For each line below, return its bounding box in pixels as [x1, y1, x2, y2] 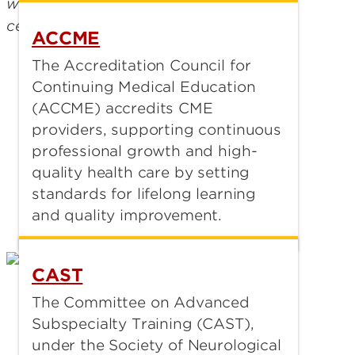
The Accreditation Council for [32, 57, 251, 74]
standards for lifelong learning [32, 185, 257, 202]
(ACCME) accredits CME [32, 100, 213, 116]
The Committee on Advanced [32, 294, 250, 311]
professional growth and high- [32, 143, 258, 159]
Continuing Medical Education [32, 78, 256, 95]
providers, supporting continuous [32, 121, 281, 138]
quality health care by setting [32, 164, 250, 181]
